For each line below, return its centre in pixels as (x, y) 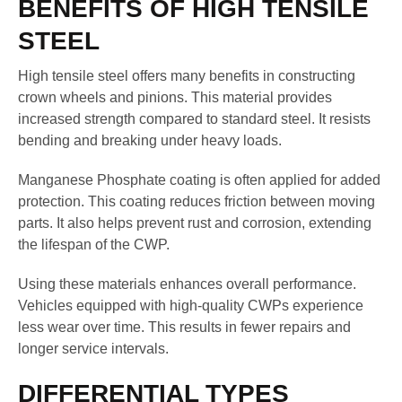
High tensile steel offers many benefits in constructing (187, 75)
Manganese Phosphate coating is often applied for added (199, 179)
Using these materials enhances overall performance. (187, 284)
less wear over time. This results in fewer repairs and (184, 327)
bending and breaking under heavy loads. (150, 140)
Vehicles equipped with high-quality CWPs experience (191, 305)
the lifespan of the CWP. (94, 244)
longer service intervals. (93, 348)
